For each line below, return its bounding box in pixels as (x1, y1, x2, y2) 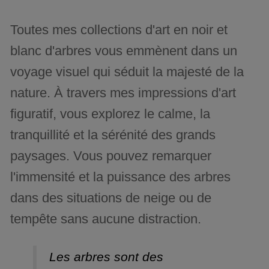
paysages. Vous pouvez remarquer (10, 148, 212, 164)
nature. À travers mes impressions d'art (10, 85, 237, 101)
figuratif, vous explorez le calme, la (10, 106, 211, 122)
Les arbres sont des (49, 250, 163, 264)
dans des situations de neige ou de (10, 190, 212, 206)
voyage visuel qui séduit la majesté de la (10, 64, 244, 80)
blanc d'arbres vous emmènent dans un (10, 43, 238, 59)
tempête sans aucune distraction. (10, 211, 202, 227)
